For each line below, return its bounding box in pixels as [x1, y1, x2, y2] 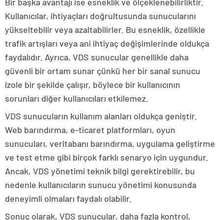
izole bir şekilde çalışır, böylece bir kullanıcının [5, 79, 180, 90]
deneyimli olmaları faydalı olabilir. [5, 192, 132, 204]
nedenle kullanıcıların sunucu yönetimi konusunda [5, 179, 196, 190]
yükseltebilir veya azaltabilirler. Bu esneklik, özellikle [5, 24, 205, 35]
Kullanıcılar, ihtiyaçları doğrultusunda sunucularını [5, 10, 196, 21]
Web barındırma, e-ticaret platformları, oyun [5, 124, 175, 135]
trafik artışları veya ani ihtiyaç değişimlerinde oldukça [5, 37, 209, 49]
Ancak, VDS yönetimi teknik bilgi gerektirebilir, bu [5, 165, 195, 176]
